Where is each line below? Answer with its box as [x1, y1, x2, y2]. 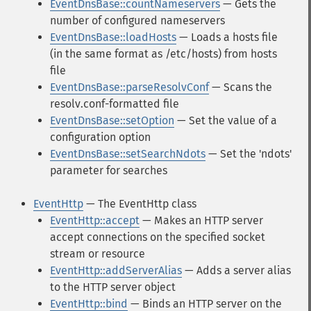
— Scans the [209, 81, 272, 94]
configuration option [50, 131, 151, 144]
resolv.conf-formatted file [50, 97, 179, 110]
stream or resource [50, 247, 145, 260]
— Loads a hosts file [176, 31, 278, 44]
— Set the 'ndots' [205, 147, 292, 160]
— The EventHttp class [83, 197, 196, 210]
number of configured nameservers [50, 14, 225, 27]
